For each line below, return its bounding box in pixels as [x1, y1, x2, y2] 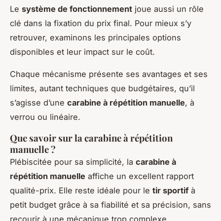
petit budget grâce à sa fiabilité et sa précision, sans [10, 199, 211, 210]
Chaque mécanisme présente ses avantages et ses [10, 69, 208, 79]
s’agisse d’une [10, 97, 67, 108]
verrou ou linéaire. [10, 111, 80, 122]
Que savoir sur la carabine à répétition [10, 131, 173, 144]
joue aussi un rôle [132, 3, 204, 14]
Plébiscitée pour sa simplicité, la [10, 156, 136, 167]
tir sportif [152, 185, 188, 195]
